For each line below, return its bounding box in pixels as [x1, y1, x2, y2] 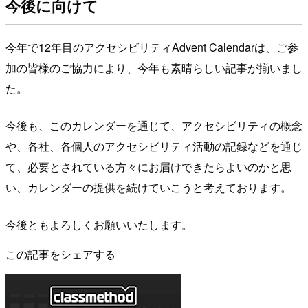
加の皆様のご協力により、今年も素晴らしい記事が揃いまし [5, 59, 302, 76]
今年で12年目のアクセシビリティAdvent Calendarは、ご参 [5, 38, 298, 55]
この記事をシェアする [5, 245, 115, 262]
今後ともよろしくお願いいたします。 [5, 216, 192, 232]
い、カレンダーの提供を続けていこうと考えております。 [5, 179, 291, 195]
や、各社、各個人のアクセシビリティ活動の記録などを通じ [5, 137, 302, 154]
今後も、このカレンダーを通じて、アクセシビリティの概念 [5, 117, 302, 133]
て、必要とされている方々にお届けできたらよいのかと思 [5, 158, 291, 175]
